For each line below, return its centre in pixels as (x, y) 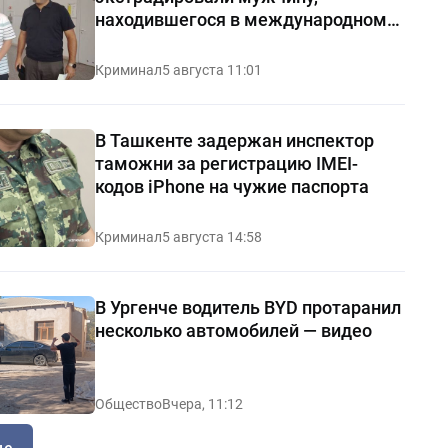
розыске (130, 42)
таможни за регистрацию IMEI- (226, 163)
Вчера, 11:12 (202, 404)
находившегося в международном (240, 19)
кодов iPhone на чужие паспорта (231, 186)
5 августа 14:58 (211, 236)
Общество (128, 404)
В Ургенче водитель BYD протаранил (247, 307)
